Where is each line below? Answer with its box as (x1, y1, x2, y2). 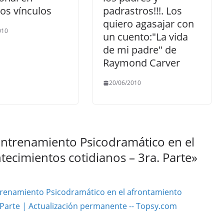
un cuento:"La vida (103, 30, 188, 43)
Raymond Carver (103, 56, 180, 69)
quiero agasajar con (103, 17, 194, 30)
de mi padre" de (103, 43, 176, 56)
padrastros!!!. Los (103, 4, 182, 17)
